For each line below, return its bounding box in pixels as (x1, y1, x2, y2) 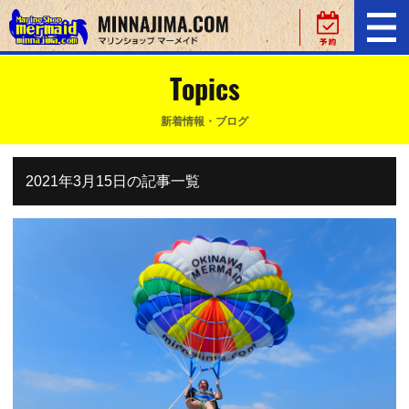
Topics (169, 68, 240, 109)
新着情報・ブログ (161, 115, 248, 128)
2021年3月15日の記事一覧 (26, 173, 200, 189)
